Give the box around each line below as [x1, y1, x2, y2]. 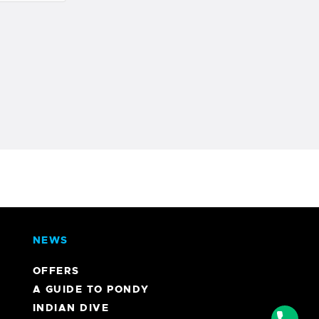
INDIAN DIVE [32, 301, 110, 315]
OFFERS [32, 264, 80, 278]
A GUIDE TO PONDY [32, 283, 150, 296]
